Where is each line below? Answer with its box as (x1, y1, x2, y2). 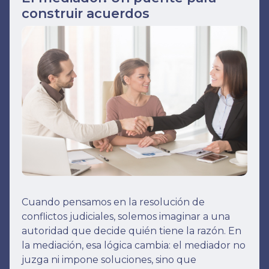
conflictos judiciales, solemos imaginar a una (22, 211, 230, 223)
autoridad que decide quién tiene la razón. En (22, 225, 241, 237)
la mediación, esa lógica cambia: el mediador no (22, 240, 246, 252)
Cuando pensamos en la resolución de (22, 196, 205, 208)
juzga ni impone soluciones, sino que (22, 254, 196, 266)
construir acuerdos (22, 5, 150, 21)
